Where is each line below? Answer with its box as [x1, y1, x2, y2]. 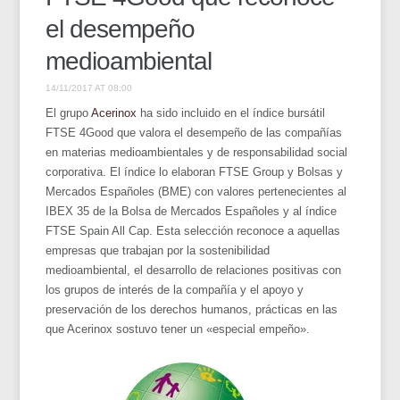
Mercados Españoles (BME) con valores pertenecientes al [46, 184, 347, 198]
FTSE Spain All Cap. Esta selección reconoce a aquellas [46, 223, 341, 237]
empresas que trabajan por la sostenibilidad [46, 243, 271, 257]
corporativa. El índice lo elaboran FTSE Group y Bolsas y [46, 164, 344, 179]
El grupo [46, 105, 92, 120]
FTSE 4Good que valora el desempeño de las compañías [46, 125, 343, 139]
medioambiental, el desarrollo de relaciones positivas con [46, 262, 342, 277]
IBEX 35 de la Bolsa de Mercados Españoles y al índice [46, 204, 337, 218]
